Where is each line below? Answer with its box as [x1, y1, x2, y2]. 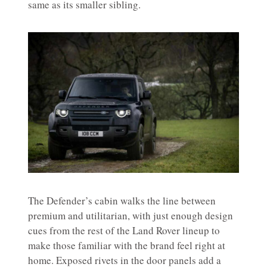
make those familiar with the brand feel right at [28, 238, 225, 252]
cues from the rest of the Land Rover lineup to [28, 223, 220, 237]
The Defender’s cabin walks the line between [28, 193, 216, 207]
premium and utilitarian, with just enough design [28, 208, 233, 222]
